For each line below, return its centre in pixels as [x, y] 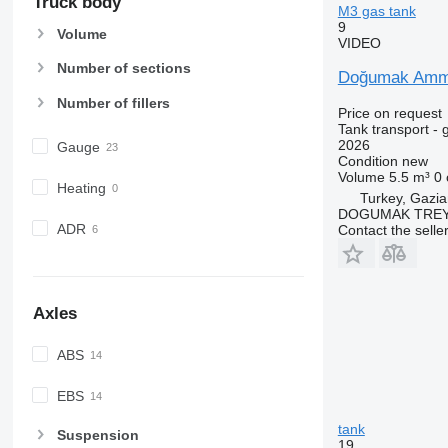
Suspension [97, 435]
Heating [81, 187]
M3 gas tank [376, 11]
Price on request [389, 113]
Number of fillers [113, 102]
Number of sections [123, 68]
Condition [367, 161]
